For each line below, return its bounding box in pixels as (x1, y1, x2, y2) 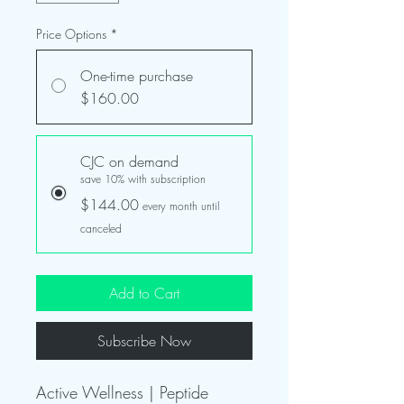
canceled (80, 220, 122, 236)
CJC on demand (80, 151, 179, 171)
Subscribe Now (97, 330, 191, 351)
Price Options (36, 24, 106, 42)
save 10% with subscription (80, 170, 206, 187)
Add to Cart (109, 282, 179, 303)
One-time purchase (80, 65, 193, 86)
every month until (142, 197, 219, 214)
